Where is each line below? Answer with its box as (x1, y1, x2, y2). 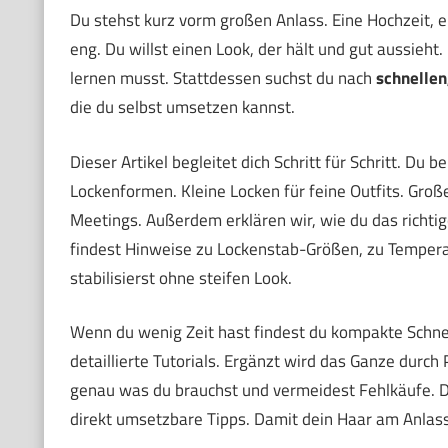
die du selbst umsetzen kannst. (69, 94, 295, 120)
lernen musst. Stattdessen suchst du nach (69, 65, 376, 91)
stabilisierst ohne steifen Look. (69, 264, 292, 291)
